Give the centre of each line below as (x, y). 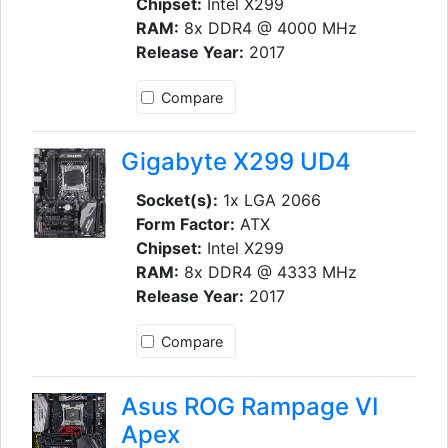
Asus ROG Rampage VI (249, 406)
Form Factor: (185, 224)
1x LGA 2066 (269, 200)
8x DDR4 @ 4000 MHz (267, 27)
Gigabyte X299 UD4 (235, 162)
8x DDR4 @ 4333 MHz (267, 272)
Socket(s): (176, 200)
